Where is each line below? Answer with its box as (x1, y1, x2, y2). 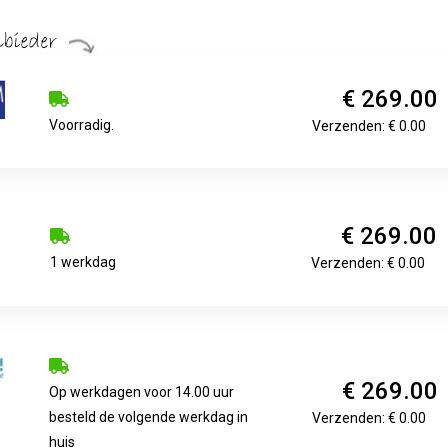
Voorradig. (49, 116, 115, 133)
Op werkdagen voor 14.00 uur (49, 383, 235, 400)
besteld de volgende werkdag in (49, 408, 249, 425)
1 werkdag (50, 253, 117, 270)
